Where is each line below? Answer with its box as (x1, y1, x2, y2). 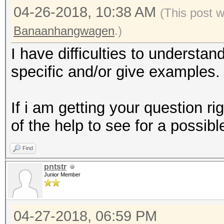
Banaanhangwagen (13, 24, 114, 37)
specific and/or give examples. (11, 63, 220, 80)
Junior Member (44, 171, 80, 177)
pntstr (44, 162, 66, 171)
